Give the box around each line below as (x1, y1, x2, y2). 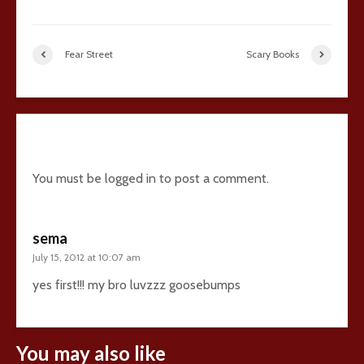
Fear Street (65, 48, 113, 61)
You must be (32, 170, 105, 186)
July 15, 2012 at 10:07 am (32, 250, 141, 263)
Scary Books (246, 48, 299, 61)
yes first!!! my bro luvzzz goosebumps (32, 276, 240, 292)
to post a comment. (156, 170, 269, 186)
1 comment (32, 127, 132, 151)
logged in (105, 170, 156, 186)
